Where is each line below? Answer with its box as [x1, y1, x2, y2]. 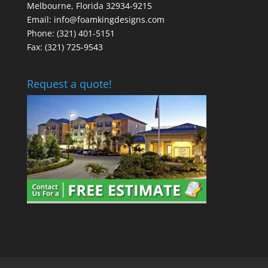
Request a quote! [26, 77, 112, 92]
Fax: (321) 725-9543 [26, 41, 103, 53]
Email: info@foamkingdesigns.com [26, 13, 165, 25]
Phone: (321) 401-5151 [26, 27, 115, 39]
